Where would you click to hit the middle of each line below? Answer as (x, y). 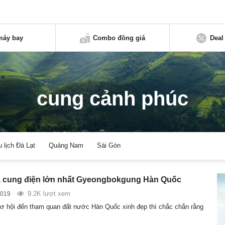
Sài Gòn (109, 146)
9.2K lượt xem (49, 193)
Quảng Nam (66, 146)
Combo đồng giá (119, 38)
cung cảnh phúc (113, 99)
